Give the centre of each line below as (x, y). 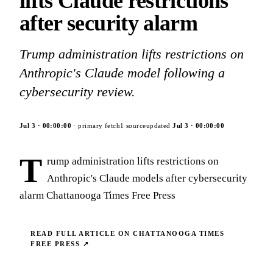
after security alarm (109, 23)
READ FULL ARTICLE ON (82, 233)
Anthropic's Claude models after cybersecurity (147, 178)
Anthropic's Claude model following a (122, 73)
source (136, 126)
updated (159, 126)
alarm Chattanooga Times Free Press (97, 195)
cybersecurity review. (77, 92)
